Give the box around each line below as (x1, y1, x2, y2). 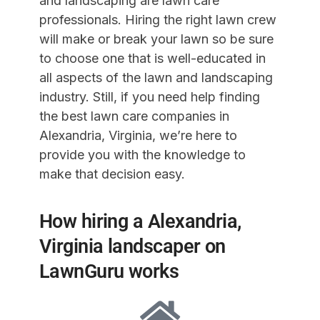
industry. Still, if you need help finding (39, 89, 260, 104)
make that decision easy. (39, 166, 185, 181)
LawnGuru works (39, 259, 179, 283)
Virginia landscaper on (39, 234, 226, 258)
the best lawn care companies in (39, 108, 229, 124)
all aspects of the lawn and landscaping (39, 69, 273, 85)
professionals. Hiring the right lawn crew (39, 11, 276, 27)
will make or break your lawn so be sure (39, 31, 274, 46)
